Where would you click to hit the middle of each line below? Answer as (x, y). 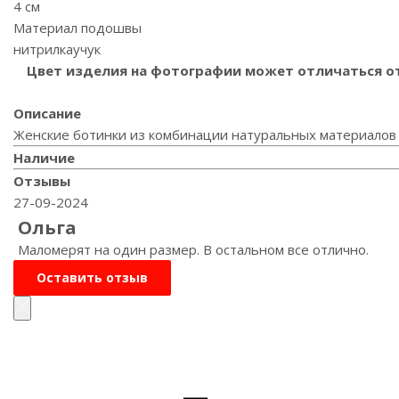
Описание (47, 113)
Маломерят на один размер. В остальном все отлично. (193, 249)
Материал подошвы (77, 27)
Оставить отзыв (92, 277)
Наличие (44, 157)
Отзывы (42, 180)
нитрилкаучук (57, 49)
